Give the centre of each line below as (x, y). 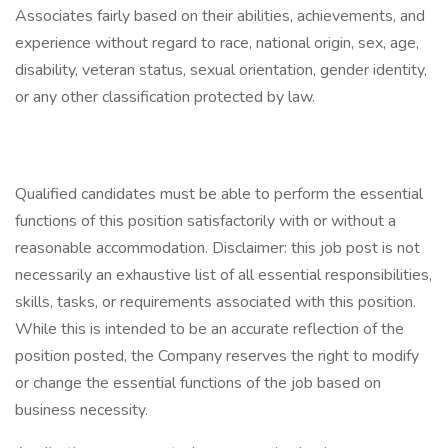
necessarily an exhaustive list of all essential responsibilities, (223, 275)
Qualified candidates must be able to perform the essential (219, 194)
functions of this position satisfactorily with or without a (205, 221)
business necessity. (83, 410)
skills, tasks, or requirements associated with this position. (215, 302)
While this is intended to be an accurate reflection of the (209, 329)
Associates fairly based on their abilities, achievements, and (220, 16)
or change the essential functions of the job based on (198, 383)
